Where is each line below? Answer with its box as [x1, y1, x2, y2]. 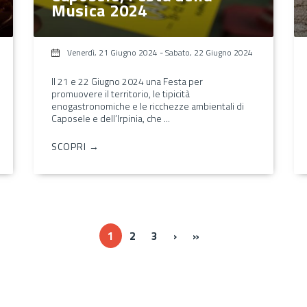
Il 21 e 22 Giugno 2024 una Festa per [51, 73, 203, 88]
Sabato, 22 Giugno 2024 [164, 45, 253, 59]
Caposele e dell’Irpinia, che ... [51, 110, 170, 125]
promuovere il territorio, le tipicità [51, 86, 190, 101]
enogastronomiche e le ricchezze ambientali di [51, 98, 244, 113]
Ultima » [199, 226, 241, 243]
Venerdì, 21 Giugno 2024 [66, 45, 158, 59]
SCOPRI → [51, 138, 99, 153]
